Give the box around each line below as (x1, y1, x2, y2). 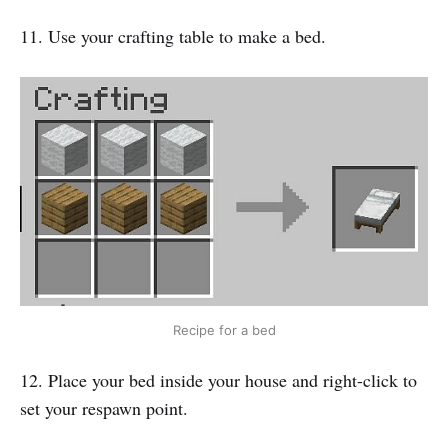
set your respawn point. (20, 396, 188, 421)
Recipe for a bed (172, 322, 276, 339)
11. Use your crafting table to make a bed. (20, 23, 326, 48)
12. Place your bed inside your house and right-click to (20, 368, 417, 393)
